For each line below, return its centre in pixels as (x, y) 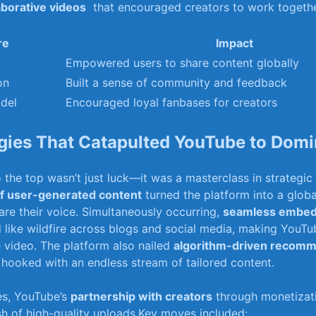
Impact (234, 43)
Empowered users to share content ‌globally (182, 63)
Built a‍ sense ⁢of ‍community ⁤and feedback (176, 83)
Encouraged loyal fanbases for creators (171, 103)
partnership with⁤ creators (141, 296)
